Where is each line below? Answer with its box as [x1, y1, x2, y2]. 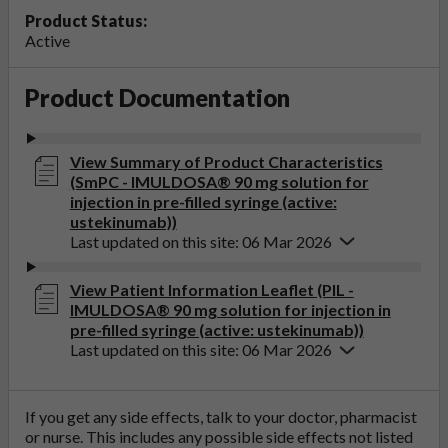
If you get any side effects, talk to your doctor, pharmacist [25, 407, 417, 427]
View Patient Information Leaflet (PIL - [69, 280, 354, 300]
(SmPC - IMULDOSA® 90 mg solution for [69, 171, 369, 191]
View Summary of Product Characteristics [69, 151, 383, 171]
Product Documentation [25, 83, 290, 113]
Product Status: [25, 11, 147, 31]
